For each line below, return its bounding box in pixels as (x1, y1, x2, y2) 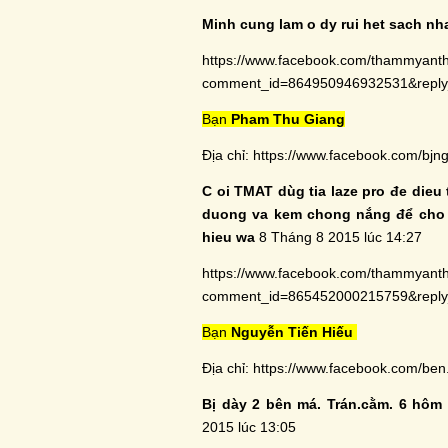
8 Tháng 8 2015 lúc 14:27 (255, 229, 422, 245)
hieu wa (202, 229, 255, 245)
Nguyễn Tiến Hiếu (231, 324, 357, 340)
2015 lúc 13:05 (202, 419, 296, 435)
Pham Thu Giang (231, 111, 345, 127)
